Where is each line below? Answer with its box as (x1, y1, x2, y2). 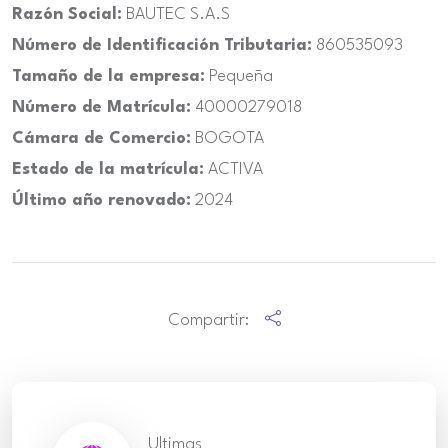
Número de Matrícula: (12, 99, 191, 116)
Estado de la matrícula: (12, 161, 204, 178)
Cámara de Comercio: (12, 130, 191, 147)
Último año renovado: (12, 192, 191, 209)
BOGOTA (191, 130, 264, 147)
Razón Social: (12, 6, 122, 23)
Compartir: (167, 312, 249, 329)
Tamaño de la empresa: (12, 68, 205, 85)
